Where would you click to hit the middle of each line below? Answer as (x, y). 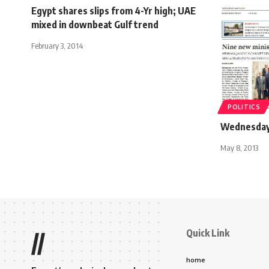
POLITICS (244, 107)
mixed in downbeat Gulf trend (95, 24)
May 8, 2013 (239, 147)
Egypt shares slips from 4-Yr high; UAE (113, 11)
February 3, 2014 (57, 45)
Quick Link (208, 233)
